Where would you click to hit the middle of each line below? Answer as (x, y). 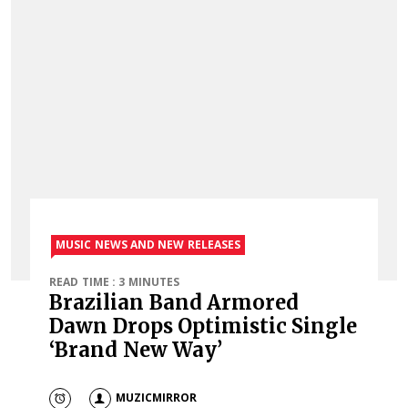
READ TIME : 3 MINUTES (114, 281)
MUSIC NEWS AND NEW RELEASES (148, 244)
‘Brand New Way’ (136, 349)
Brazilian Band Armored (174, 302)
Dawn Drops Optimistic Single (204, 326)
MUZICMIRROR (156, 398)
